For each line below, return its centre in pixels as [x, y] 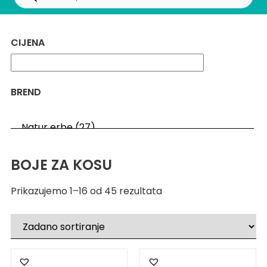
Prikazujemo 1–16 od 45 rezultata [86, 191]
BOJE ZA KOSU [61, 165]
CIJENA [27, 43]
